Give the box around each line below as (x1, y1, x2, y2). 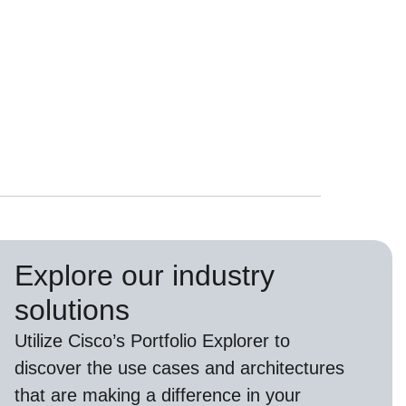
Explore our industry (14, 259, 275, 293)
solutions (14, 294, 130, 327)
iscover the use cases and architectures (24, 358, 344, 379)
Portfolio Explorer (124, 331, 275, 352)
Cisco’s (67, 331, 125, 352)
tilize (26, 331, 68, 352)
